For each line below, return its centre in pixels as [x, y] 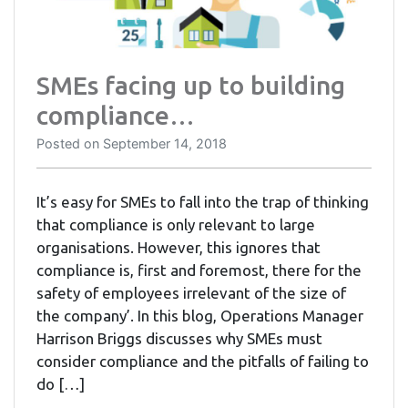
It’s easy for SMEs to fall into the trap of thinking [203, 201]
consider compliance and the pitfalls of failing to [203, 361]
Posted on [70, 143]
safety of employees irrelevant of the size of [191, 292]
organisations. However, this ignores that [178, 247]
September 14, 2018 [165, 143]
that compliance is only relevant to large [176, 224]
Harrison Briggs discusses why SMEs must [179, 338]
